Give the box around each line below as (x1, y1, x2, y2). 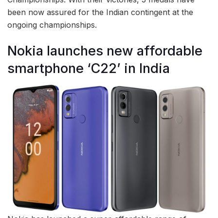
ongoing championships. (7, 20, 97, 30)
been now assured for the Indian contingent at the (7, 7, 193, 18)
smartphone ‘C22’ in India (7, 60, 170, 76)
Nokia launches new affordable (7, 42, 202, 59)
